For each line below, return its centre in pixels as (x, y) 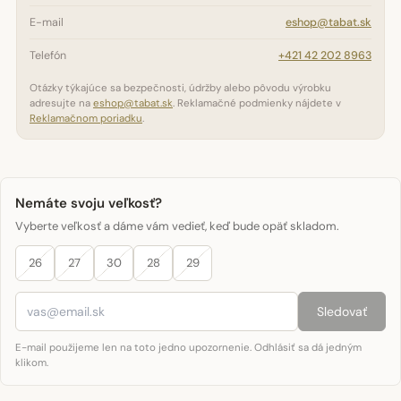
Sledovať (342, 311)
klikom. (32, 363)
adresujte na (61, 103)
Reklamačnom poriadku (86, 119)
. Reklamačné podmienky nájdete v (257, 103)
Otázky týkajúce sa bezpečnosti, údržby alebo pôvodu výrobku (180, 88)
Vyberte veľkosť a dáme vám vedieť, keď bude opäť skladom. (177, 226)
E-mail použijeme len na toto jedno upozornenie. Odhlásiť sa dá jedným (188, 348)
